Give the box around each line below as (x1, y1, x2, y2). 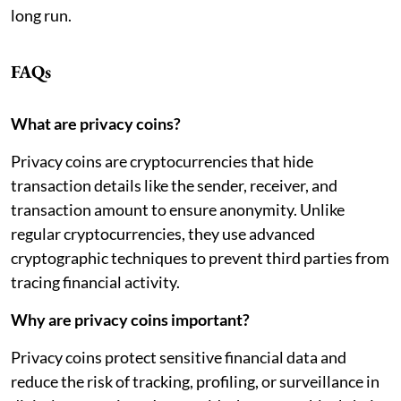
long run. (11, 4, 72, 25)
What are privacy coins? (11, 113, 181, 133)
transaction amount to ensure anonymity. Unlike (11, 199, 345, 219)
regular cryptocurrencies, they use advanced (11, 223, 315, 243)
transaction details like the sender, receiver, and (11, 175, 337, 195)
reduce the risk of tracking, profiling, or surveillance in (11, 371, 380, 391)
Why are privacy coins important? (11, 309, 250, 329)
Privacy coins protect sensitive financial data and (11, 346, 346, 367)
